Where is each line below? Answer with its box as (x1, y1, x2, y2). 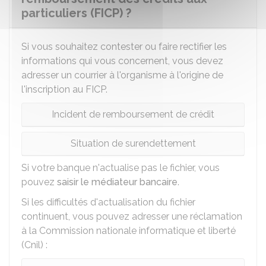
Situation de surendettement (70, 138, 196, 149)
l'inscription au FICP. (21, 84, 107, 95)
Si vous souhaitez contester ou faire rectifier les (21, 41, 227, 52)
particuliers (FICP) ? (21, 6, 131, 20)
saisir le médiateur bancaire (57, 176, 178, 188)
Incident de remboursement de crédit (52, 109, 214, 120)
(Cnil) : (21, 239, 47, 251)
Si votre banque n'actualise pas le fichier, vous (21, 162, 220, 173)
